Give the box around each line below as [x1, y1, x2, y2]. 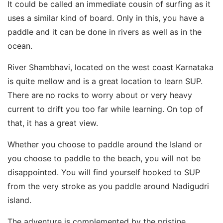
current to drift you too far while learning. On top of [7, 104, 203, 114]
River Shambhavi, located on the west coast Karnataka [7, 62, 214, 73]
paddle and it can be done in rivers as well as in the [7, 27, 202, 37]
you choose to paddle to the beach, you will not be [7, 153, 201, 164]
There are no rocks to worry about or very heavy [7, 90, 192, 101]
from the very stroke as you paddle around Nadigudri [7, 181, 209, 192]
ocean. [7, 41, 32, 51]
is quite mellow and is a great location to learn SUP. [7, 76, 203, 87]
